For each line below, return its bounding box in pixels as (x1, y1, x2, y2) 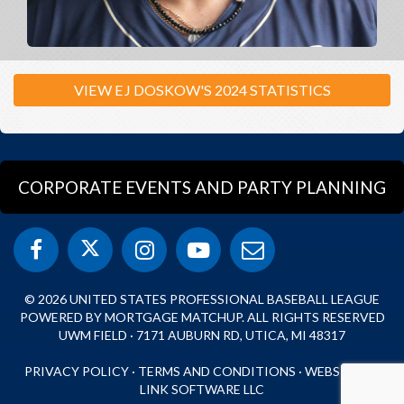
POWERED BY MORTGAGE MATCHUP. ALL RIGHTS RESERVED (19, 309, 385, 325)
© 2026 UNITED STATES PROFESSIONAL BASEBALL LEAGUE (24, 291, 380, 307)
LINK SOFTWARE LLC (140, 381, 264, 397)
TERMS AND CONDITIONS (138, 363, 296, 379)
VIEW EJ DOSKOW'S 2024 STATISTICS (73, 81, 331, 98)
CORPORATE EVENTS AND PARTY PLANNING (18, 177, 386, 197)
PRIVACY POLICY (24, 363, 129, 379)
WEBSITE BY (305, 363, 380, 379)
